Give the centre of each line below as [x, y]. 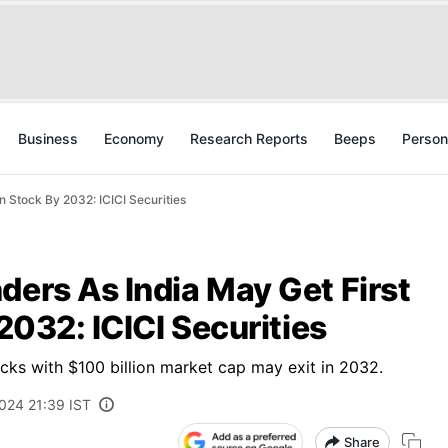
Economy [134, 138]
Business [48, 138]
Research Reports [249, 138]
